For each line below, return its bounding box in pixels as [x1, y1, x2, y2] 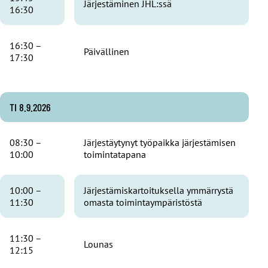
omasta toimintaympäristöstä [84, 196, 202, 208]
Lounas [84, 237, 113, 250]
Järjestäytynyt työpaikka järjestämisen [84, 136, 236, 148]
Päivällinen [84, 45, 129, 57]
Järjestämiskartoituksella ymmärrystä [84, 184, 233, 196]
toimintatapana [84, 148, 146, 160]
